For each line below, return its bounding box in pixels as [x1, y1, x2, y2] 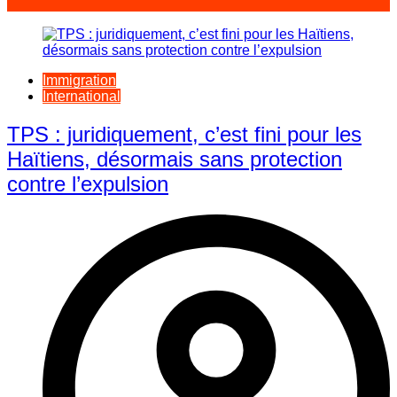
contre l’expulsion [7, 172, 168, 197]
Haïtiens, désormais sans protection [7, 147, 342, 172]
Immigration [43, 73, 116, 89]
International [43, 89, 121, 105]
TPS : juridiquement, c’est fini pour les [7, 122, 362, 147]
